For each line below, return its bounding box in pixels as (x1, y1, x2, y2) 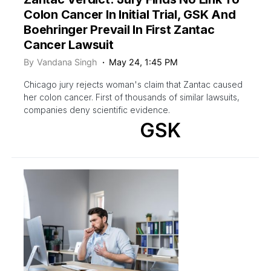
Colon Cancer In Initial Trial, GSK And (24, 7, 236, 22)
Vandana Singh (37, 56, 97, 67)
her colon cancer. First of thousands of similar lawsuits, (24, 91, 240, 102)
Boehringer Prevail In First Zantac (24, 22, 215, 37)
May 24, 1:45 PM (109, 56, 178, 67)
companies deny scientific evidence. (24, 104, 170, 115)
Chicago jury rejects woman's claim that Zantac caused (24, 79, 243, 90)
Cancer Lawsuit (24, 37, 114, 52)
